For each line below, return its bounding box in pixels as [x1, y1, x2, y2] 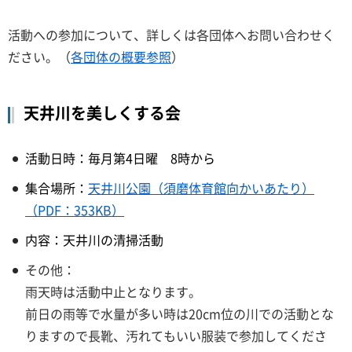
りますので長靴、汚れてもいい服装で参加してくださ [25, 326, 327, 346]
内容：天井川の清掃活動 [25, 230, 163, 250]
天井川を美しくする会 [24, 101, 181, 125]
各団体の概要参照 [71, 47, 171, 67]
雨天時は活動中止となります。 [25, 282, 201, 302]
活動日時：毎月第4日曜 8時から [25, 148, 215, 168]
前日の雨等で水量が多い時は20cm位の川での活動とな [25, 304, 334, 324]
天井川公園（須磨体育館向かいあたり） [88, 178, 314, 198]
